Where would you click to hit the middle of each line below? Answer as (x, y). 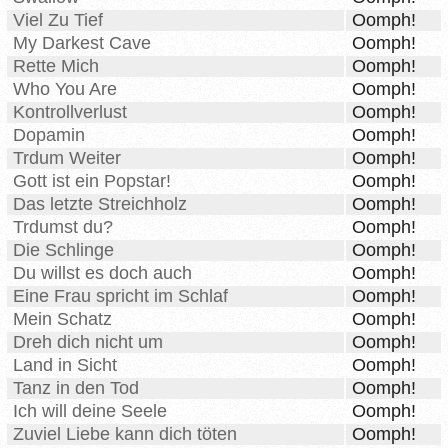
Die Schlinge (63, 250)
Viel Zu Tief (58, 20)
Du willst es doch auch (102, 273)
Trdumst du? (63, 227)
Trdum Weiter (67, 158)
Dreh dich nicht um (88, 342)
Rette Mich (56, 66)
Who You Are (65, 89)
